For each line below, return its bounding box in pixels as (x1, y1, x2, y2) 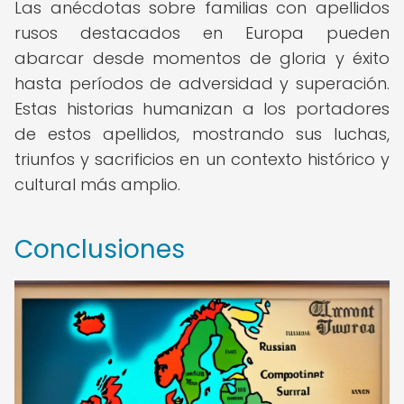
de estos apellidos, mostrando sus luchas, (14, 123, 390, 145)
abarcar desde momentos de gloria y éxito (14, 47, 390, 69)
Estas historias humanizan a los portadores (14, 97, 390, 120)
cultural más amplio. (14, 173, 180, 196)
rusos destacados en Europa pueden (14, 22, 390, 44)
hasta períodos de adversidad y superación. (14, 72, 390, 95)
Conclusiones (14, 232, 185, 267)
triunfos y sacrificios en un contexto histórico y (14, 148, 390, 170)
